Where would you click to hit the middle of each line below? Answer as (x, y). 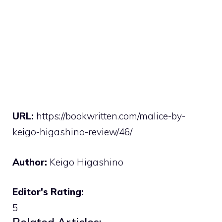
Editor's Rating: (48, 192)
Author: (31, 162)
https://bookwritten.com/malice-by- (111, 116)
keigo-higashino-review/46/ (72, 132)
